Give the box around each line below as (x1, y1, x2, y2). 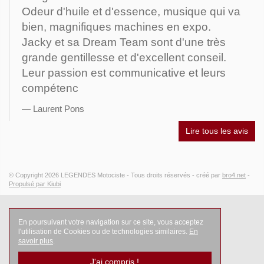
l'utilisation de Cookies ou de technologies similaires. (18, 227, 189, 236)
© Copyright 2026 (9, 171, 61, 179)
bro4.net (222, 171, 246, 179)
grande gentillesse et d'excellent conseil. (22, 51, 226, 64)
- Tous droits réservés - (125, 171, 196, 179)
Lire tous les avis (186, 126, 248, 136)
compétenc (22, 82, 78, 95)
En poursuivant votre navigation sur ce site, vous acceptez (18, 217, 203, 226)
